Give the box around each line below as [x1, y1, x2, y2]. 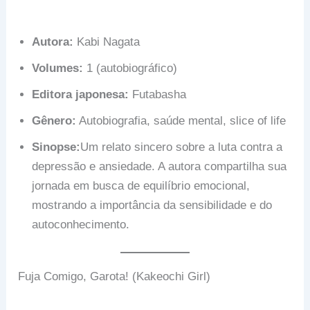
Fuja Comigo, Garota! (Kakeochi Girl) [18, 270, 211, 284]
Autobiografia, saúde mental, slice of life [76, 113, 286, 127]
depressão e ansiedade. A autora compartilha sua [32, 159, 287, 173]
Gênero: [32, 113, 77, 127]
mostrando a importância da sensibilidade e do [32, 198, 273, 212]
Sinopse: [32, 140, 81, 154]
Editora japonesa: [32, 87, 129, 101]
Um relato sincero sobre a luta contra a [80, 140, 283, 154]
